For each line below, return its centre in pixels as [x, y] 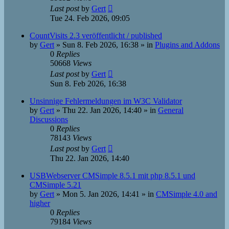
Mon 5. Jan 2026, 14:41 [101, 194]
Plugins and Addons [187, 45]
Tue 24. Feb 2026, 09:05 [90, 18]
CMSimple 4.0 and [187, 194]
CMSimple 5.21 [55, 185]
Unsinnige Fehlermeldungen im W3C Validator [106, 101]
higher [40, 203]
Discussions [49, 119]
